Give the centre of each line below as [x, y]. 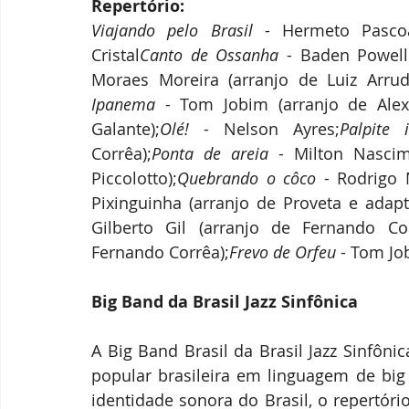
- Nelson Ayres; [264, 129]
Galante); [126, 129]
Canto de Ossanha [210, 55]
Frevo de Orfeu [283, 252]
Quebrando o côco [247, 178]
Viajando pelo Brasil [178, 30]
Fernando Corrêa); [160, 252]
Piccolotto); [134, 178]
